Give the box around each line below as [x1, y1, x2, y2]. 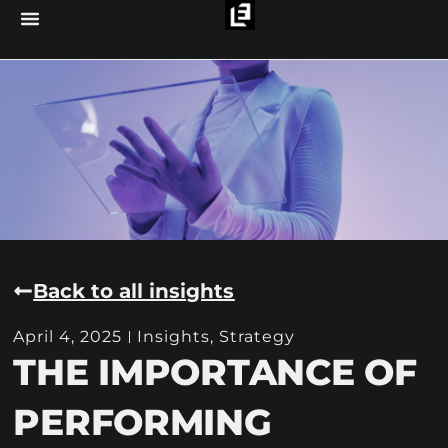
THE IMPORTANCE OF [13, 349, 417, 394]
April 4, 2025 [13, 326, 123, 346]
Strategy [219, 326, 296, 346]
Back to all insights [33, 278, 235, 303]
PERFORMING [13, 399, 272, 444]
